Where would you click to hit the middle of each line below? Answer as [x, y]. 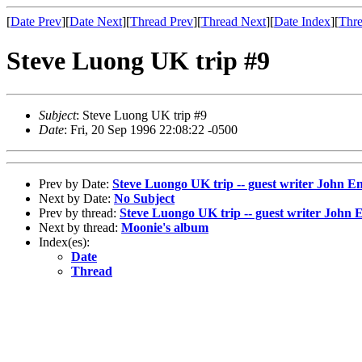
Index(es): [64, 242]
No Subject [144, 198]
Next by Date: [76, 198]
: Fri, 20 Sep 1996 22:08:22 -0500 [151, 129]
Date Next [96, 21]
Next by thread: [80, 227]
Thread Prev [162, 21]
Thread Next [234, 21]
